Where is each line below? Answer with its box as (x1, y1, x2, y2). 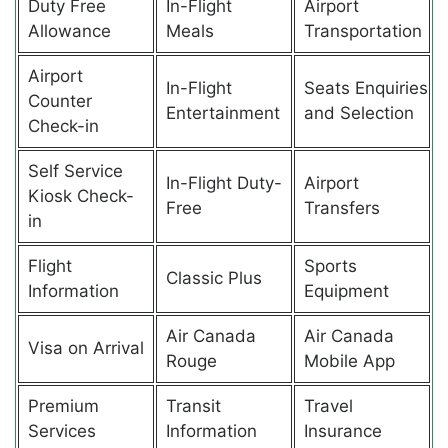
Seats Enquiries (303, 77, 428, 98)
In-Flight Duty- (165, 172, 282, 193)
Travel (303, 395, 353, 416)
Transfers (303, 197, 380, 218)
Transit (165, 395, 221, 416)
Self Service (27, 160, 123, 181)
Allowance (27, 20, 111, 41)
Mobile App (303, 350, 395, 371)
